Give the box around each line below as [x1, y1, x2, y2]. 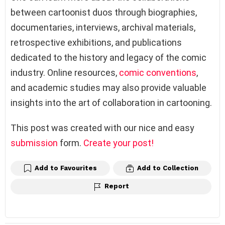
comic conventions [119, 67, 196, 78]
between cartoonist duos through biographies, [11, 7, 197, 18]
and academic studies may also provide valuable [11, 82, 206, 93]
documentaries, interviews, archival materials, [11, 22, 195, 33]
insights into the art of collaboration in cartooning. [11, 97, 212, 108]
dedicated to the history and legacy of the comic [11, 52, 206, 63]
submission [11, 137, 58, 148]
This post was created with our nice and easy [11, 122, 194, 133]
